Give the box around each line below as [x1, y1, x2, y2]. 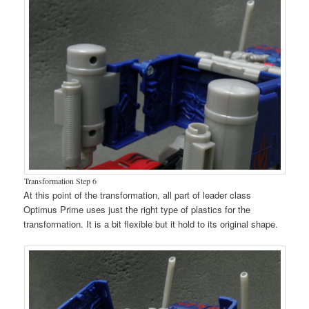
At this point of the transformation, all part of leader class [23, 188, 252, 201]
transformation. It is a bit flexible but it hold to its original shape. [23, 217, 279, 230]
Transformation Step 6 [23, 175, 97, 186]
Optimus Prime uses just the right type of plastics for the [23, 202, 251, 216]
